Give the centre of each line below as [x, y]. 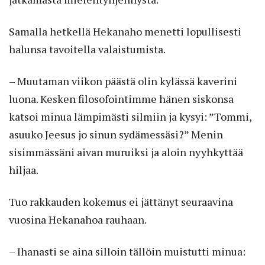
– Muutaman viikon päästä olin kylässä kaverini [123, 81]
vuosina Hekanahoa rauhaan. [78, 219]
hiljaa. [24, 169]
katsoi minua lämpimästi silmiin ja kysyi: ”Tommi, [130, 116]
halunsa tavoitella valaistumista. [87, 49]
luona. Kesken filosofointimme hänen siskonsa [121, 98]
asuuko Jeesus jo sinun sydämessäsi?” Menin [116, 134]
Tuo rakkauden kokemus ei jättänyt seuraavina [121, 201]
